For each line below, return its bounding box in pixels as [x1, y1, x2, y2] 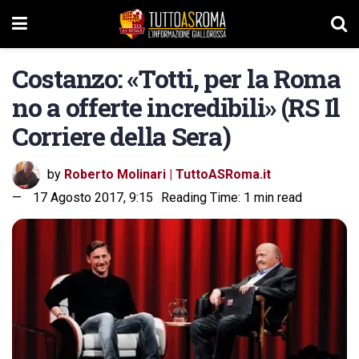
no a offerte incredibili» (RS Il [12, 90, 341, 124]
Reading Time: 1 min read [161, 189, 302, 205]
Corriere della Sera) [12, 119, 231, 153]
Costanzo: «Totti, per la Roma [12, 61, 341, 95]
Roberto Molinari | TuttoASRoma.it [64, 166, 271, 182]
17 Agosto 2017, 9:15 [33, 189, 153, 205]
